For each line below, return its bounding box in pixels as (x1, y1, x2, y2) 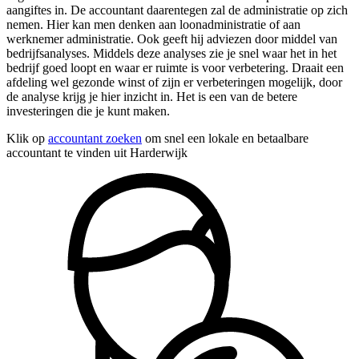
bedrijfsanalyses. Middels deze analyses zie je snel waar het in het (6, 46, 337, 61)
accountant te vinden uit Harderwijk (6, 146, 188, 160)
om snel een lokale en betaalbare (142, 131, 309, 146)
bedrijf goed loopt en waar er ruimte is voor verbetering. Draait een (6, 61, 344, 75)
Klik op (6, 131, 48, 146)
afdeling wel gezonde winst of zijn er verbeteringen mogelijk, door (6, 75, 342, 90)
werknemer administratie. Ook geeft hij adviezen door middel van (6, 32, 337, 46)
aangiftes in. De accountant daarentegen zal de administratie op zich (6, 3, 348, 18)
